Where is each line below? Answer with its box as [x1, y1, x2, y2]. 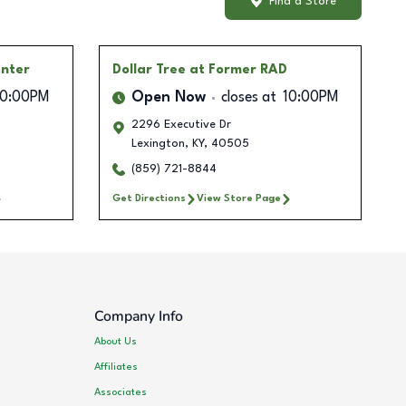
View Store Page [196, 193, 281, 205]
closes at [220, 91, 276, 106]
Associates [94, 386, 148, 398]
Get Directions [111, 193, 186, 205]
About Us [94, 335, 138, 347]
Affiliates [94, 361, 139, 372]
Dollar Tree [111, 63, 186, 77]
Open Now [130, 91, 206, 106]
